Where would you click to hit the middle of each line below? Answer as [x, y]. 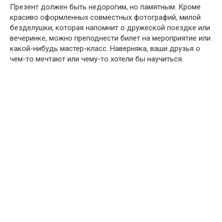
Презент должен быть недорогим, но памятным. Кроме [105, 7]
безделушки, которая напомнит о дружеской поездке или [110, 28]
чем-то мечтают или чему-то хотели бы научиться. [97, 59]
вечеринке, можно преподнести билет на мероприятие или [110, 38]
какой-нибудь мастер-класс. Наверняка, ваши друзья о [105, 49]
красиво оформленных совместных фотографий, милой [105, 17]
